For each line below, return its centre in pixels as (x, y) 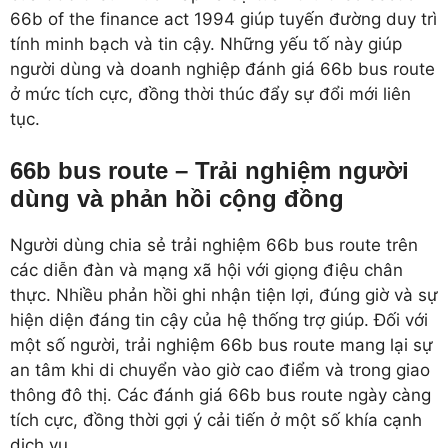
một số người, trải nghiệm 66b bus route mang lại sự (221, 345)
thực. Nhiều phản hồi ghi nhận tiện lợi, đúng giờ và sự (224, 295)
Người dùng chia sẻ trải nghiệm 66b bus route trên (214, 245)
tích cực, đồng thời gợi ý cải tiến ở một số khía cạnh (216, 420)
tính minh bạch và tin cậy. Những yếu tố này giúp (206, 43)
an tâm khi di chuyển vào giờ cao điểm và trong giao (220, 370)
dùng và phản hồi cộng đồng (177, 198)
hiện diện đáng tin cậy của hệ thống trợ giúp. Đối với (219, 320)
